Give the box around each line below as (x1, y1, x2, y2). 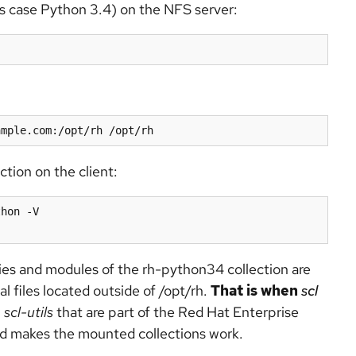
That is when (211, 281, 301, 300)
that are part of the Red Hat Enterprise (53, 303, 299, 321)
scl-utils (4, 303, 53, 321)
